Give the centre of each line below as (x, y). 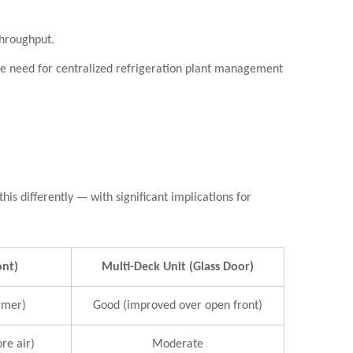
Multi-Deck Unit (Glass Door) (178, 267)
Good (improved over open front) (178, 306)
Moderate (178, 344)
